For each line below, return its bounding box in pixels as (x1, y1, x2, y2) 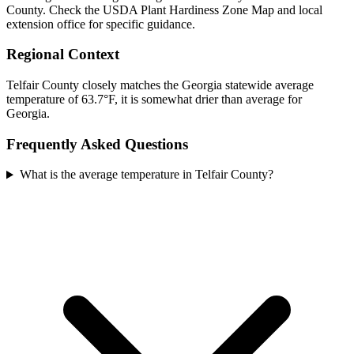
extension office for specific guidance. (6, 17, 195, 31)
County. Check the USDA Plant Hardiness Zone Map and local (6, 2, 322, 17)
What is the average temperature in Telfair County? (19, 168, 273, 182)
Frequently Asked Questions (6, 135, 188, 153)
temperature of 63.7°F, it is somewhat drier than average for (6, 92, 302, 107)
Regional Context (6, 46, 119, 63)
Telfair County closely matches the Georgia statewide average (6, 78, 314, 92)
